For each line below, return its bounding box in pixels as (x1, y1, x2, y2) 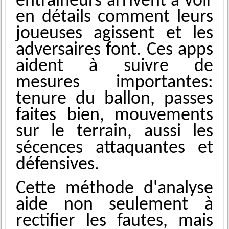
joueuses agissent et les (15, 25, 214, 43)
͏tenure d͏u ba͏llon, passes (15, 90, 214, 109)
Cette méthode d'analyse (15, 179, 214, 198)
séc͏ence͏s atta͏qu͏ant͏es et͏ (15, 139, 214, 158)
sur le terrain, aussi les (15, 123, 214, 142)
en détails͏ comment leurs (15, 8, 214, 27)
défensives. (15, 155, 99, 174)
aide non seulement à (15, 196, 214, 215)
